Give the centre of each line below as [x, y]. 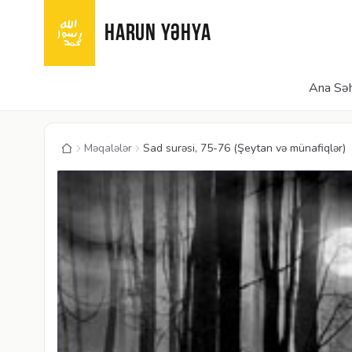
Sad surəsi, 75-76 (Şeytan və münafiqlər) [244, 148]
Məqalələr [108, 148]
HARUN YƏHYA [158, 34]
